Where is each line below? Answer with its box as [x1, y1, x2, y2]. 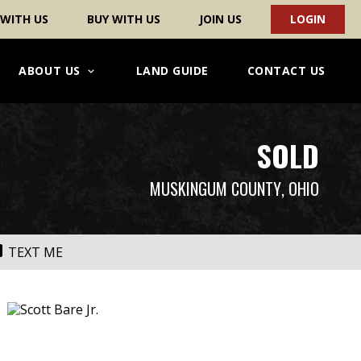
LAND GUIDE [135, 63, 209, 78]
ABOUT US [19, 63, 81, 78]
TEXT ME [8, 243, 63, 261]
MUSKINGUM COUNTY [150, 176, 281, 201]
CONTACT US [247, 63, 326, 78]
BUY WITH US [87, 11, 160, 27]
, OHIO [281, 176, 319, 201]
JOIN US [199, 11, 242, 27]
